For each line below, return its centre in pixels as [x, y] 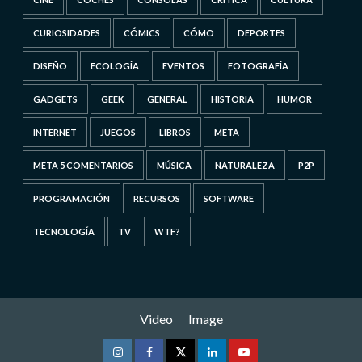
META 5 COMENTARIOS [83, 165]
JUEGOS [118, 132]
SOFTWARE [228, 198]
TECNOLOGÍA [63, 231]
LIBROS [175, 132]
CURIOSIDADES [66, 32]
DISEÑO [50, 65]
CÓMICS [141, 32]
